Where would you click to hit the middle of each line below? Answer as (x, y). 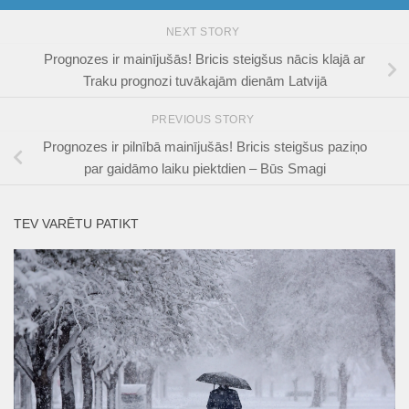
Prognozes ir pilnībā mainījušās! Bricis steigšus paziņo (204, 146)
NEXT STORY (204, 32)
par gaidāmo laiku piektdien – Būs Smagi (204, 168)
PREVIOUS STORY (204, 119)
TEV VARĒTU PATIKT (76, 223)
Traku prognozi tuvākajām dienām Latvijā (204, 81)
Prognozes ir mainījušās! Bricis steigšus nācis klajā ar (204, 59)
